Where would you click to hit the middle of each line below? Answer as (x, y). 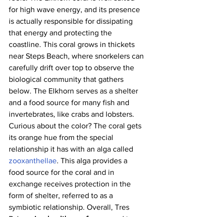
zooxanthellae (33, 161)
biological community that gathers (67, 79)
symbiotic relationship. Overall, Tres (70, 207)
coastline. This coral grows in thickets (73, 45)
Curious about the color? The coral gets (76, 126)
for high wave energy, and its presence (75, 10)
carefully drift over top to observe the (72, 68)
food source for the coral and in (62, 172)
